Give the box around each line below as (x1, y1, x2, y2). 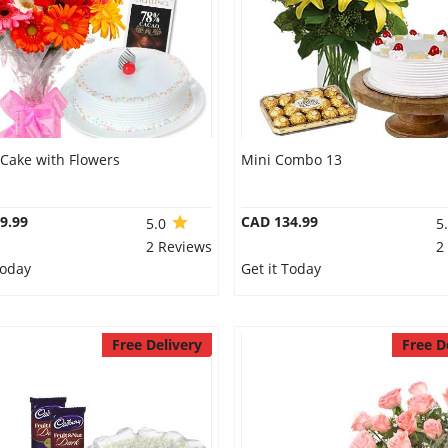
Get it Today (240, 259, 321, 278)
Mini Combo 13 (240, 150, 342, 169)
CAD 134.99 (240, 212, 318, 231)
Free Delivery (111, 335, 202, 354)
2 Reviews (145, 237, 212, 256)
